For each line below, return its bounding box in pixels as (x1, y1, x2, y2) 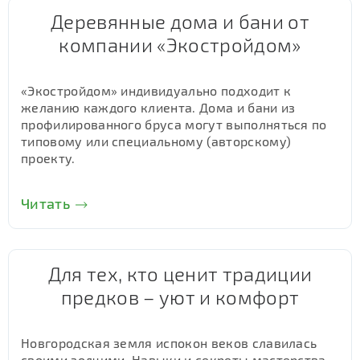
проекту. (21, 150, 76, 166)
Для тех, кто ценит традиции (47, 262, 313, 285)
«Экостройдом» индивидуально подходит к (21, 83, 292, 98)
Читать (21, 194, 70, 212)
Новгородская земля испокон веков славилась (21, 335, 317, 350)
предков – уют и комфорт (60, 285, 300, 309)
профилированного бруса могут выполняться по (21, 117, 327, 132)
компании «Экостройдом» (59, 33, 301, 56)
